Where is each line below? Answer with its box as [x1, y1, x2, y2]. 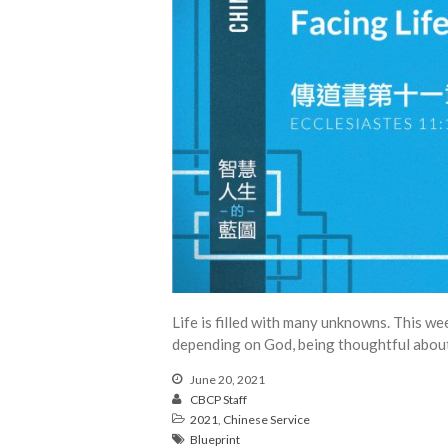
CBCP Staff [190, 391, 247, 407]
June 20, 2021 [188, 371, 265, 387]
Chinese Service [223, 411, 310, 427]
